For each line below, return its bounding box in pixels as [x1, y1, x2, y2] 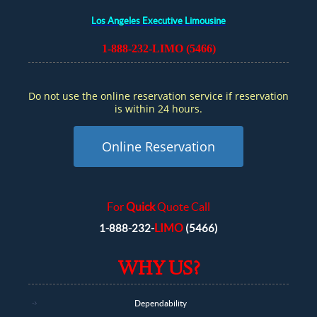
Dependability [134, 299, 187, 309]
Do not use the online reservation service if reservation [28, 89, 289, 103]
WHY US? [117, 260, 200, 281]
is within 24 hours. [115, 102, 202, 116]
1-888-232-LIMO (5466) [101, 42, 216, 55]
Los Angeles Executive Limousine [91, 16, 226, 27]
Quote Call [155, 200, 210, 214]
